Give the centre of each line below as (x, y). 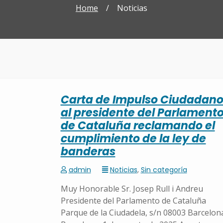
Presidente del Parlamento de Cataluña (133, 201)
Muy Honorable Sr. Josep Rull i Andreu (132, 189)
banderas (88, 152)
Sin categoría (164, 170)
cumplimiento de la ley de (133, 139)
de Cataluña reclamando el (138, 126)
